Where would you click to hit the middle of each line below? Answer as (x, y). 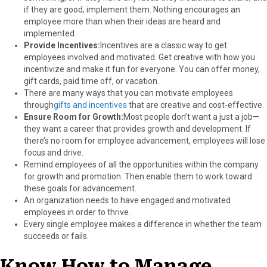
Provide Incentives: (62, 45)
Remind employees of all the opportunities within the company (141, 164)
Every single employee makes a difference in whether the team (143, 224)
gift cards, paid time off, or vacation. (91, 81)
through (39, 105)
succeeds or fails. (56, 236)
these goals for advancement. (80, 188)
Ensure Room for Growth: (74, 117)
